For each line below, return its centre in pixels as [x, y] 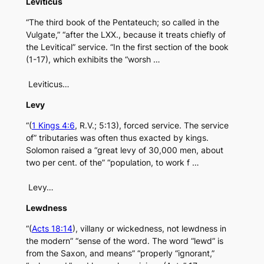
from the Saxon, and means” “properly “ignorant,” [120, 253]
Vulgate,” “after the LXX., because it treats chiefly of [126, 35]
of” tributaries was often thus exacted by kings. [117, 138]
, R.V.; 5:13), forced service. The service [151, 126]
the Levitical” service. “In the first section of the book [127, 47]
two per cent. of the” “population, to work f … [112, 163]
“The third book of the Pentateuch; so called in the [122, 22]
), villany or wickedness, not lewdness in [149, 229]
